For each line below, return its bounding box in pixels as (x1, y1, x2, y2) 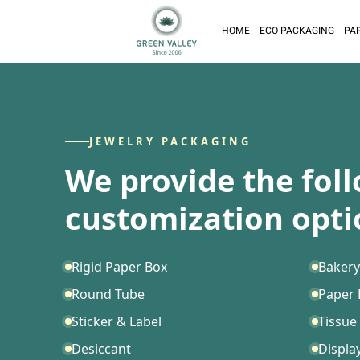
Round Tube (71, 285, 145, 304)
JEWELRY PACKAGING (88, 134, 252, 149)
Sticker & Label (71, 313, 162, 331)
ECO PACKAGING (259, 24, 334, 39)
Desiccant (71, 340, 131, 358)
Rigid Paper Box (71, 258, 167, 276)
